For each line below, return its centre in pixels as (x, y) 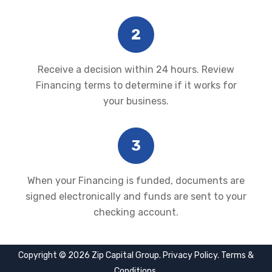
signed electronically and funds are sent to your (136, 196)
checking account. (136, 212)
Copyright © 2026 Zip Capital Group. (90, 255)
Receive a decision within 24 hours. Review (136, 70)
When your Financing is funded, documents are (136, 181)
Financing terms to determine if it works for (136, 85)
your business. (136, 101)
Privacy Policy (190, 255)
